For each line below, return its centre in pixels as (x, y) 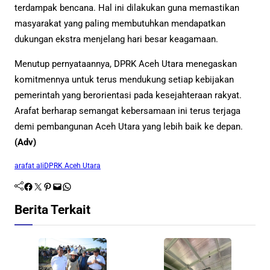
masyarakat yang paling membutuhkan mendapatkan (120, 24)
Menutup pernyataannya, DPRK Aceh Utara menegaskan (126, 64)
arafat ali (29, 165)
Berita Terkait (52, 209)
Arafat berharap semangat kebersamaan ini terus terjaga (127, 111)
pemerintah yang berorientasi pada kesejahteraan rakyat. (128, 96)
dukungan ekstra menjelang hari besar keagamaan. (116, 39)
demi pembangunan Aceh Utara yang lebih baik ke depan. (129, 127)
